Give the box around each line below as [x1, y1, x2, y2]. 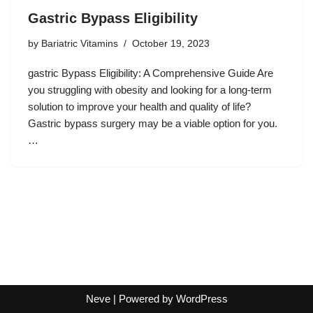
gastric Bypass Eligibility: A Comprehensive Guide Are [28, 66, 273, 79]
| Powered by [110, 293, 176, 305]
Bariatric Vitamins [41, 38, 118, 49]
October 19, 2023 [132, 38, 210, 49]
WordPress [175, 293, 228, 305]
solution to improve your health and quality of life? [28, 100, 251, 112]
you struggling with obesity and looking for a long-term [28, 83, 272, 96]
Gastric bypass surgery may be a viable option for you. [28, 117, 277, 129]
